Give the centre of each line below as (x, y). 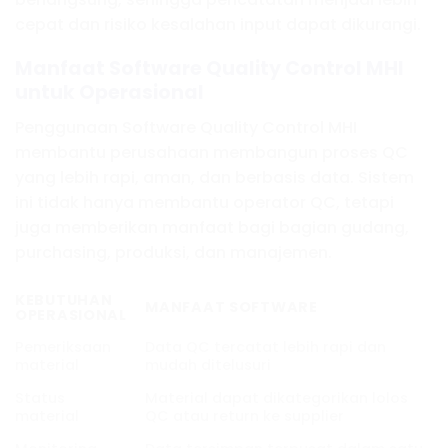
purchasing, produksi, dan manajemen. (173, 252)
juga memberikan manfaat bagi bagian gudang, (212, 227)
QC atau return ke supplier (245, 415)
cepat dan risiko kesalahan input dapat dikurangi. (218, 24)
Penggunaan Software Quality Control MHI (186, 127)
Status (40, 397)
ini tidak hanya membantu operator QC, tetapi (204, 202)
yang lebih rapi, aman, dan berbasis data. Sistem (214, 177)
